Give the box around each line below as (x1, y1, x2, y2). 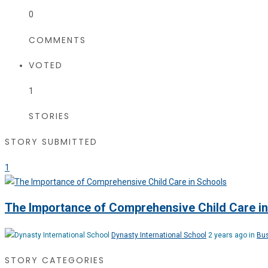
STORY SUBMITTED (5, 135, 98, 148)
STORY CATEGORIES (5, 254, 105, 267)
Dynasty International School (111, 230, 206, 239)
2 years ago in (208, 230, 257, 239)
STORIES (29, 110, 70, 123)
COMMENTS (29, 33, 86, 46)
